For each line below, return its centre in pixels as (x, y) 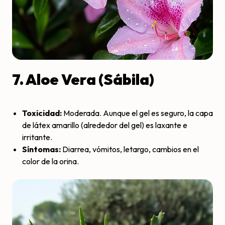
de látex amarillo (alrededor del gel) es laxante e (105, 125)
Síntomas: (41, 149)
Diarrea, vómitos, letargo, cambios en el (130, 149)
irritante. (37, 137)
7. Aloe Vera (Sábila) (83, 80)
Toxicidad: (42, 113)
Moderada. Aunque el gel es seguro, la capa (137, 113)
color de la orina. (50, 161)
